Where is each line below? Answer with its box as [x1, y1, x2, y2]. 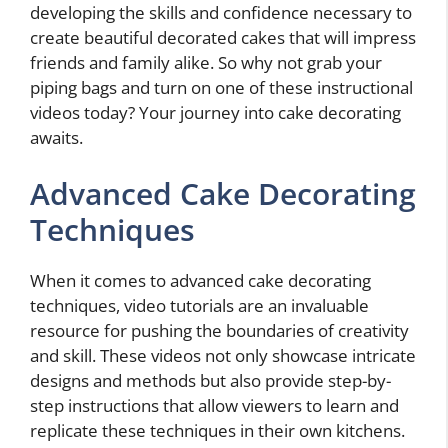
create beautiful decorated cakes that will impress [30, 26, 416, 50]
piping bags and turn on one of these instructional [30, 76, 413, 100]
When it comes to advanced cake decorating [30, 268, 371, 292]
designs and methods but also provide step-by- [30, 368, 391, 392]
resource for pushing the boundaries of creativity [30, 318, 409, 342]
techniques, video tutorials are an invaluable [30, 293, 369, 317]
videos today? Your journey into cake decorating [30, 101, 401, 125]
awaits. [30, 126, 83, 150]
